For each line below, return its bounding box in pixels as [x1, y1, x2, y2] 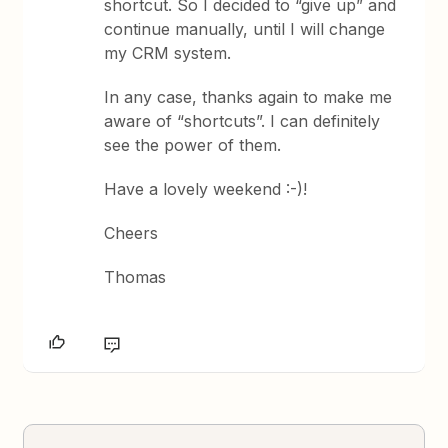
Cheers [104, 223, 159, 243]
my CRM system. [104, 43, 232, 63]
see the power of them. [104, 135, 282, 155]
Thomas [104, 267, 167, 287]
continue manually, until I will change [104, 19, 386, 39]
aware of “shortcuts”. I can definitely [104, 111, 381, 131]
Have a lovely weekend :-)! [104, 179, 308, 199]
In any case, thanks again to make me [104, 87, 393, 107]
